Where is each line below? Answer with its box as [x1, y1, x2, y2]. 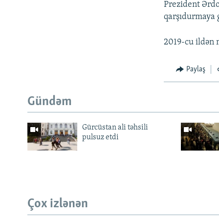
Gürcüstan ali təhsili [82, 124, 148, 132]
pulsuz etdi [82, 133, 119, 142]
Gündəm [27, 95, 72, 109]
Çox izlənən [27, 197, 88, 211]
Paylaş [186, 66, 205, 74]
